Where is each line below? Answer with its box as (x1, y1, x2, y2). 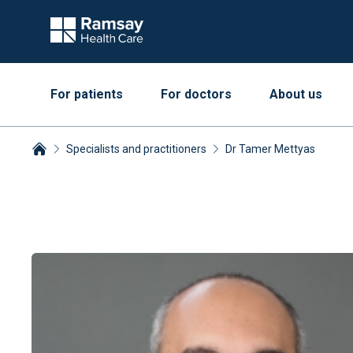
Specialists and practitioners (66, 143, 206, 155)
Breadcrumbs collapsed (31, 159, 162, 174)
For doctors (161, 87, 232, 102)
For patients (50, 87, 123, 102)
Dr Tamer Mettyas (225, 143, 315, 155)
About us (269, 87, 322, 102)
